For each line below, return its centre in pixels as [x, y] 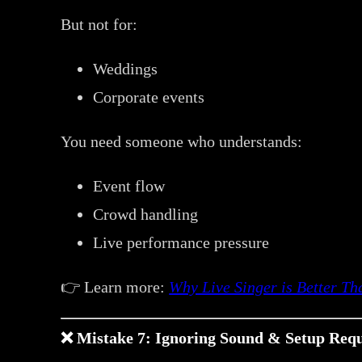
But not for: [99, 24]
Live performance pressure [181, 242]
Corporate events [149, 97]
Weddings [126, 68]
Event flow [129, 185]
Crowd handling [146, 214]
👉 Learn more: [115, 286]
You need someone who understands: [182, 141]
